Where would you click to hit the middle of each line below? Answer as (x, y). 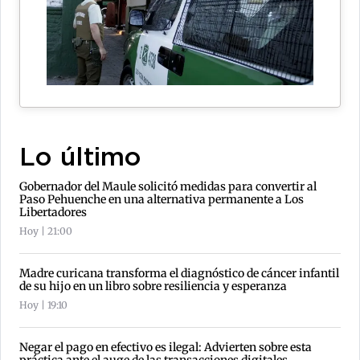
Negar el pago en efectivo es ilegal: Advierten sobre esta (166, 347)
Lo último (80, 158)
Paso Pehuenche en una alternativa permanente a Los (162, 199)
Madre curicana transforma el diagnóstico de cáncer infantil (179, 273)
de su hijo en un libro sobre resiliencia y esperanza (153, 286)
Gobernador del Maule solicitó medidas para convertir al (168, 186)
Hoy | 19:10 (43, 305)
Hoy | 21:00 (46, 231)
